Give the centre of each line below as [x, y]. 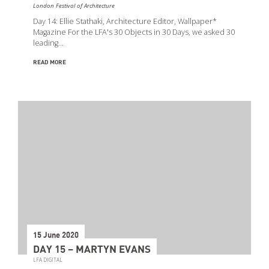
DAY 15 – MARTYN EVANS [92, 249]
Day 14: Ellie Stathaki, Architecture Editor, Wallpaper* [125, 21]
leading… [48, 43]
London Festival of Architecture [74, 5]
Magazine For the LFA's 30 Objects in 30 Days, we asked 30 [134, 32]
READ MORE [50, 62]
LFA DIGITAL [48, 259]
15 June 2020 [56, 235]
